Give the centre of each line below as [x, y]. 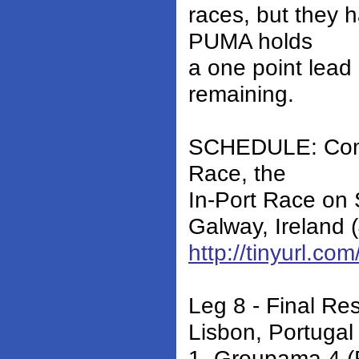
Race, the [237, 173]
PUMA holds [250, 41]
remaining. [241, 94]
